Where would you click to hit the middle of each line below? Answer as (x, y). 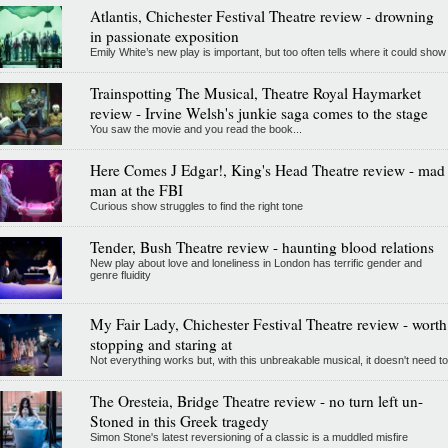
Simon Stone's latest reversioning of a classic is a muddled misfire (248, 437)
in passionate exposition (164, 36)
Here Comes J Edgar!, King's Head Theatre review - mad (267, 170)
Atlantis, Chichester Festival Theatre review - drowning (261, 16)
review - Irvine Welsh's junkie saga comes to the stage (258, 113)
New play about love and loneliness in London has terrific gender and (255, 263)
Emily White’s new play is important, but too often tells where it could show (267, 52)
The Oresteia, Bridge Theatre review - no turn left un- (256, 401)
